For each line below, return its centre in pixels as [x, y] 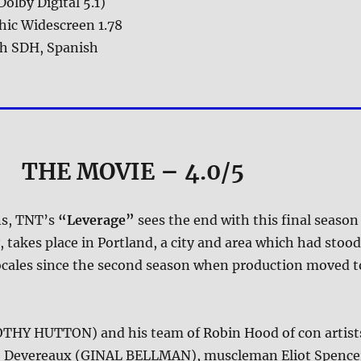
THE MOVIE [88, 172]
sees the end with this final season [246, 220]
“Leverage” [96, 220]
